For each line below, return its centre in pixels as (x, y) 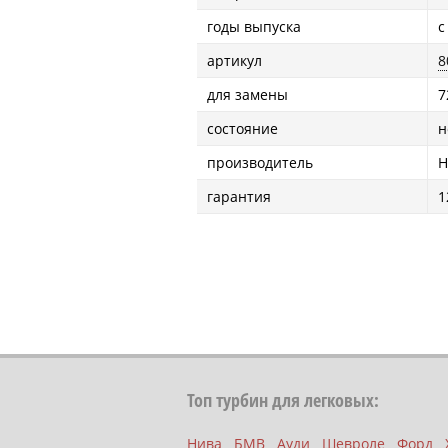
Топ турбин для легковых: (283, 400)
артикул (234, 60)
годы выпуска (254, 26)
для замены (247, 94)
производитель (260, 162)
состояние (242, 128)
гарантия (239, 196)
